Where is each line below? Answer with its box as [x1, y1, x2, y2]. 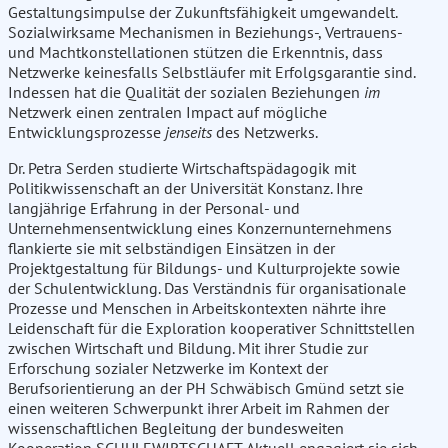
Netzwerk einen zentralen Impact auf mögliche [8, 102, 327, 123]
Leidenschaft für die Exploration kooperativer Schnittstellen [8, 318, 415, 339]
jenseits [165, 122, 212, 143]
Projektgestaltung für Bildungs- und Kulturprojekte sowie [8, 258, 400, 279]
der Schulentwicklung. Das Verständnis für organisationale [8, 278, 406, 299]
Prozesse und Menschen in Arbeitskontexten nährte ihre [8, 298, 386, 319]
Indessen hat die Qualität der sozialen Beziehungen [8, 82, 364, 103]
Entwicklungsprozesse [8, 122, 165, 143]
